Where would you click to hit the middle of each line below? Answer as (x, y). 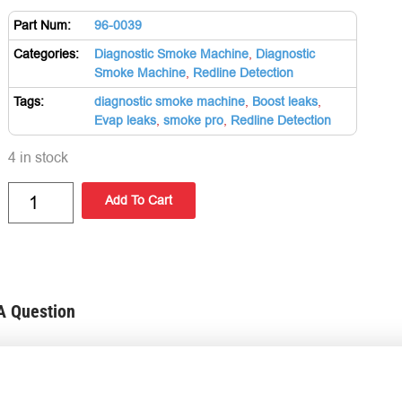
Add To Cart (138, 200)
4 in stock (38, 158)
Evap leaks (125, 121)
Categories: (46, 54)
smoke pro (193, 121)
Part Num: (42, 26)
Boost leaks (285, 102)
